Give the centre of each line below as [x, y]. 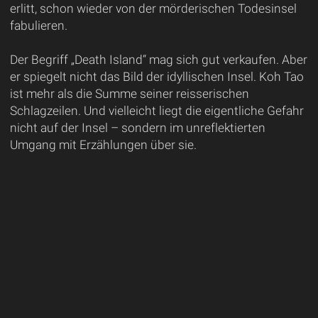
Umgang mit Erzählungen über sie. [103, 144]
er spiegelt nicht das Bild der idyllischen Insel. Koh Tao [157, 76]
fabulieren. [38, 25]
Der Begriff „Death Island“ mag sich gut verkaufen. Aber [158, 59]
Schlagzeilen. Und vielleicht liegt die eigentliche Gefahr [157, 110]
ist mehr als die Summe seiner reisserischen [129, 93]
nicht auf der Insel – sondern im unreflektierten [137, 127]
